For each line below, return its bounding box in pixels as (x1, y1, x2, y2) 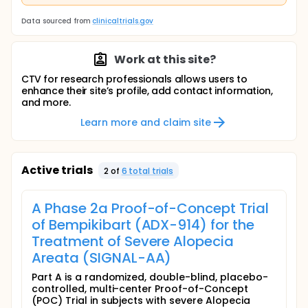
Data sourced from (21, 16, 91, 26)
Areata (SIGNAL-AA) (32, 248, 172, 267)
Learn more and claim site (80, 115, 211, 129)
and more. (21, 96, 71, 109)
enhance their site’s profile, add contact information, (21, 84, 273, 98)
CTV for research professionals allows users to (21, 72, 247, 86)
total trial (126, 164, 169, 177)
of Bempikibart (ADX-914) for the (32, 215, 255, 234)
